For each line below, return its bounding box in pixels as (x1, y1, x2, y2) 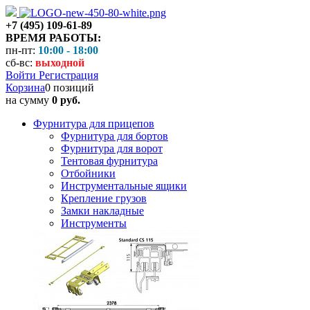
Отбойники (61, 167, 116, 179)
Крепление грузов (61, 192, 147, 204)
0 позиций (45, 82, 94, 93)
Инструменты (61, 217, 127, 229)
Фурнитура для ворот (61, 143, 163, 154)
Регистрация (39, 69, 98, 81)
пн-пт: (6, 44, 38, 56)
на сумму (6, 94, 52, 106)
